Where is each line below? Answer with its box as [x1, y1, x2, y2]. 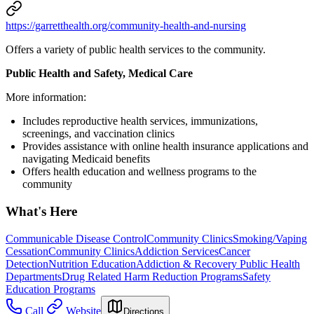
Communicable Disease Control [6, 232, 146, 245]
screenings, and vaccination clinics [22, 128, 175, 140]
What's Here [6, 203, 77, 219]
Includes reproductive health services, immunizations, [22, 115, 258, 128]
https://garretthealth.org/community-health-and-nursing [6, 20, 246, 32]
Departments [6, 270, 62, 282]
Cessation [6, 245, 48, 257]
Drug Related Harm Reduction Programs [62, 270, 243, 282]
